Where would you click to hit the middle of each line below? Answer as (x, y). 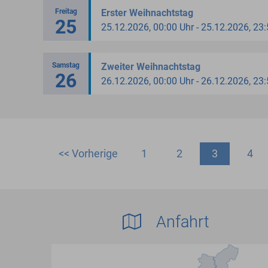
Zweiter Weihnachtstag (151, 66)
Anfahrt (181, 222)
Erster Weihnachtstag (147, 13)
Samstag (66, 65)
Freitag (66, 11)
